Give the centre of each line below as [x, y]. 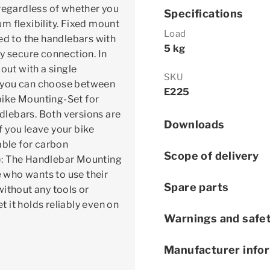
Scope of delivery [212, 156]
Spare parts [196, 187]
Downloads [194, 125]
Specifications [204, 14]
